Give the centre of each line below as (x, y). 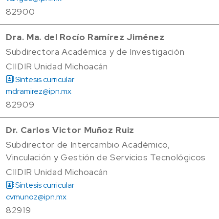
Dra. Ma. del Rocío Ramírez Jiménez (85, 37)
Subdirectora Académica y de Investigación (95, 51)
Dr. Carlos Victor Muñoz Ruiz (70, 130)
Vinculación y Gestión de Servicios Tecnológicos (106, 157)
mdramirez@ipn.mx (39, 91)
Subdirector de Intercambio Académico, (88, 144)
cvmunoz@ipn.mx (36, 197)
